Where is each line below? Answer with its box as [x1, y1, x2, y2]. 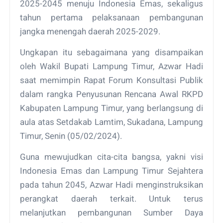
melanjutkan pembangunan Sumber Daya [20, 207, 203, 218]
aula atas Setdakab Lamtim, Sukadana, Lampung [20, 116, 203, 127]
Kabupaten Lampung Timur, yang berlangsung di [20, 103, 203, 113]
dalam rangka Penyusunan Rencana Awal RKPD [20, 89, 203, 99]
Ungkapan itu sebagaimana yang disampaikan [20, 47, 203, 57]
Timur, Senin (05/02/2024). [20, 130, 122, 141]
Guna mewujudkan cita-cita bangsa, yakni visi [20, 151, 203, 162]
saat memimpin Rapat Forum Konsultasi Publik [20, 75, 203, 85]
